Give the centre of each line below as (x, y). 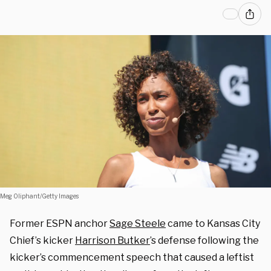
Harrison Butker (113, 240)
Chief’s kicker (42, 240)
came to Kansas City (213, 223)
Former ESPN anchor (60, 223)
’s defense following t (198, 240)
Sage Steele (138, 223)
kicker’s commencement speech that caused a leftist (132, 257)
